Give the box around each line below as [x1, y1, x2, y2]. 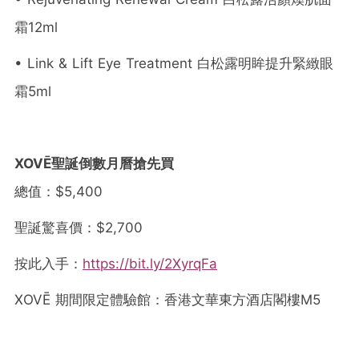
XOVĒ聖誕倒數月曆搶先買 [14, 155, 174, 171]
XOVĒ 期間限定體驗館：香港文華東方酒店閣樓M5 [14, 291, 321, 308]
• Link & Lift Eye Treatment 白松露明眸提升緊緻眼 [14, 54, 333, 71]
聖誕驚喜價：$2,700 [14, 219, 143, 236]
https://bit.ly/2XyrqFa [83, 255, 217, 272]
